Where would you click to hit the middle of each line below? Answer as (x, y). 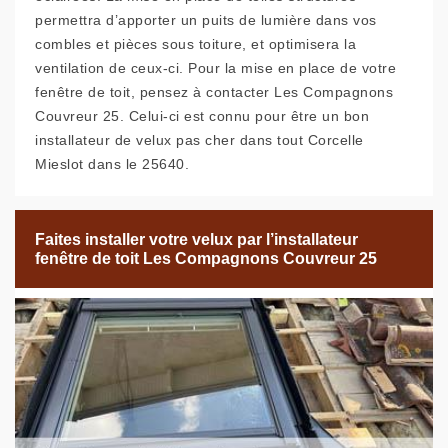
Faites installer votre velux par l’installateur (196, 240)
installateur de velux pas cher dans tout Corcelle (199, 140)
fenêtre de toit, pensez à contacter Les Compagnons (214, 92)
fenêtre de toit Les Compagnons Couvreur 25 (206, 259)
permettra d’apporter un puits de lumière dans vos (206, 20)
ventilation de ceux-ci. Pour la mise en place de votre (215, 68)
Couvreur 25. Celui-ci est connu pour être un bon (202, 116)
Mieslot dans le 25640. (112, 164)
